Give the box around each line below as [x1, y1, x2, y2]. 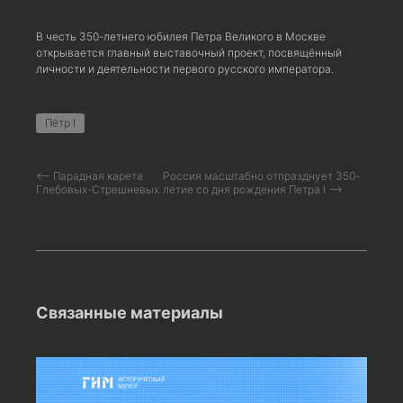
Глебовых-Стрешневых [36, 182, 159, 196]
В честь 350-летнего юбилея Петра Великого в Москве [36, 29, 326, 43]
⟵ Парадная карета [36, 168, 143, 183]
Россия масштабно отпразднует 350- [162, 168, 360, 183]
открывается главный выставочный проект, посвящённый [36, 45, 342, 59]
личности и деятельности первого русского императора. [36, 61, 334, 76]
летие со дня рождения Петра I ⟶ [162, 182, 343, 196]
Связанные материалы [36, 302, 223, 322]
